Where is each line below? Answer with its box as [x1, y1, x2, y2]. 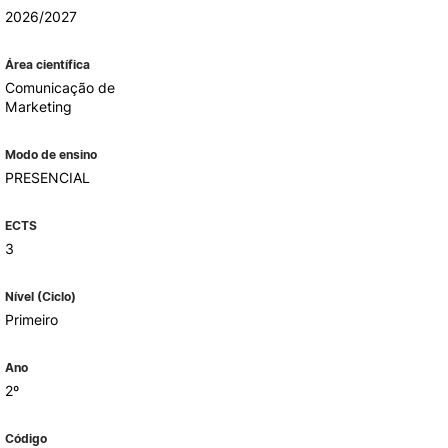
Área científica [4, 57, 90, 72]
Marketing [4, 98, 72, 115]
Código [4, 431, 47, 446]
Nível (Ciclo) [4, 289, 76, 304]
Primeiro [4, 311, 58, 328]
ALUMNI [96, 60, 152, 77]
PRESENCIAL [4, 169, 90, 186]
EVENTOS [96, 376, 165, 393]
